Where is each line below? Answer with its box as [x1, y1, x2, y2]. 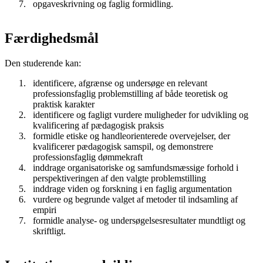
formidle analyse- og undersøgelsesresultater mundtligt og [33, 215, 245, 226]
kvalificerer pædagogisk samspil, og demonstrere [33, 141, 213, 152]
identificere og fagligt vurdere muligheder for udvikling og [33, 110, 248, 120]
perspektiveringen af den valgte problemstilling [33, 173, 206, 184]
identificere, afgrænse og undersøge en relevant [33, 78, 207, 89]
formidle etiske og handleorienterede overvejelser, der [33, 131, 230, 141]
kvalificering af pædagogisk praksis [33, 120, 164, 131]
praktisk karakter [33, 99, 95, 110]
